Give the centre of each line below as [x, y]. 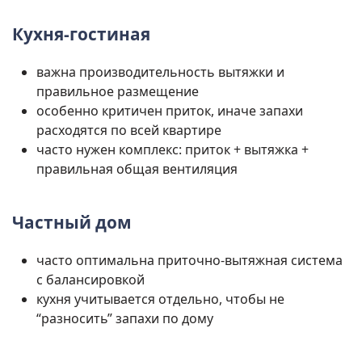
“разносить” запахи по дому [125, 319]
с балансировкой [90, 280]
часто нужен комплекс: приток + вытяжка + [173, 150]
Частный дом [72, 223]
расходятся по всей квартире [129, 130]
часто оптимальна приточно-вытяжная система [189, 261]
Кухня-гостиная [81, 34]
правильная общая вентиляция [137, 169]
